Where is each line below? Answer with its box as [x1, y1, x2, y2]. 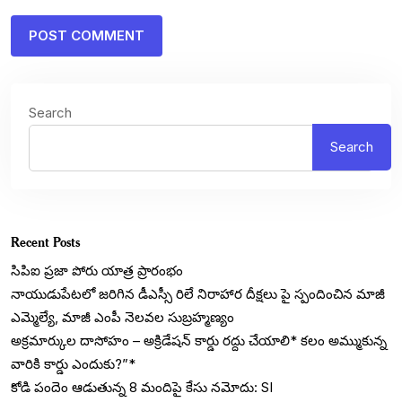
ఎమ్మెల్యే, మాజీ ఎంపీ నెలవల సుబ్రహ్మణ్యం [11, 308, 234, 326]
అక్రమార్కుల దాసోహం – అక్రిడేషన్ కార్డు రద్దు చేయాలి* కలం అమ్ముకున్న [11, 331, 387, 349]
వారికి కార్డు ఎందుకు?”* [11, 354, 135, 372]
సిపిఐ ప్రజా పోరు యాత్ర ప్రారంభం [11, 261, 183, 279]
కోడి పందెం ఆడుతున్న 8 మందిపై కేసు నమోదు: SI [11, 378, 273, 396]
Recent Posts [11, 232, 80, 250]
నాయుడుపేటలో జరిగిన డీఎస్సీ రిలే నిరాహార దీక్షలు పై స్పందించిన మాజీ [11, 284, 385, 302]
